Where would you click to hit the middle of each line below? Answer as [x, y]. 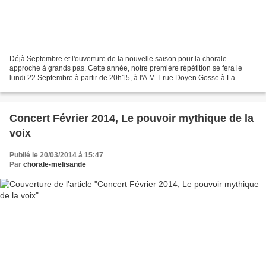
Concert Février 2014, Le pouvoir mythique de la [132, 118]
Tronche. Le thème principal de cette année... [82, 87]
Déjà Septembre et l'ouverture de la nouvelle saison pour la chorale [118, 58]
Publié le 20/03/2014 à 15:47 [56, 155]
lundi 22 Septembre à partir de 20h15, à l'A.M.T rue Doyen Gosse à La [122, 77]
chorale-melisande [55, 164]
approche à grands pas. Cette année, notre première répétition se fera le [126, 68]
